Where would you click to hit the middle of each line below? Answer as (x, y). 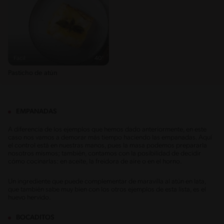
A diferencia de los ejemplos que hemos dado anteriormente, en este (107, 129)
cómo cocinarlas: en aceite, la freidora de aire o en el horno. (95, 161)
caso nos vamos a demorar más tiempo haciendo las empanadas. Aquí (110, 137)
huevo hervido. (29, 197)
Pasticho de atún (33, 73)
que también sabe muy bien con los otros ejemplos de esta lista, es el (107, 189)
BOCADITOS (35, 217)
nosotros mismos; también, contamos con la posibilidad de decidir (104, 153)
